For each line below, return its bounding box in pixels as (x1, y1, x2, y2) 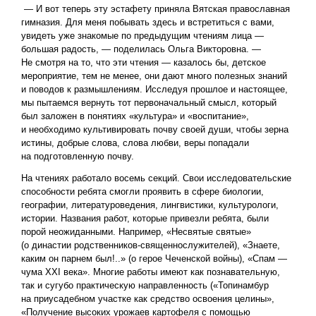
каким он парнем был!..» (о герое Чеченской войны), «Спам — (21, 253, 287, 265)
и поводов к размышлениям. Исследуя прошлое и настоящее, (21, 84, 288, 95)
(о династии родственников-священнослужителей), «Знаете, (21, 240, 280, 251)
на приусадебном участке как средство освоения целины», (21, 293, 274, 305)
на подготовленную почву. (21, 151, 134, 162)
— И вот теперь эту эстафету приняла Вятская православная (21, 4, 290, 15)
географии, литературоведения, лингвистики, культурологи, (21, 200, 279, 211)
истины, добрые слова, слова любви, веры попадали (21, 138, 249, 149)
